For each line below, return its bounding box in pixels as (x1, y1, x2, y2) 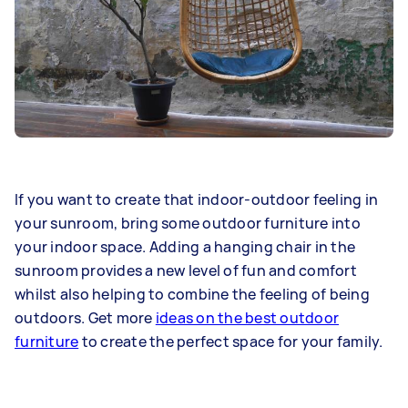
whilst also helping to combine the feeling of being (15, 284, 370, 305)
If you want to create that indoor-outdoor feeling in (15, 189, 378, 210)
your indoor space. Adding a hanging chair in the (15, 237, 355, 258)
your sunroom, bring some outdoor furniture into (15, 213, 361, 234)
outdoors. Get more (15, 308, 156, 329)
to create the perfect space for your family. (78, 331, 383, 352)
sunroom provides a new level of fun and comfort (15, 260, 357, 281)
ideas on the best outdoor (155, 308, 339, 329)
